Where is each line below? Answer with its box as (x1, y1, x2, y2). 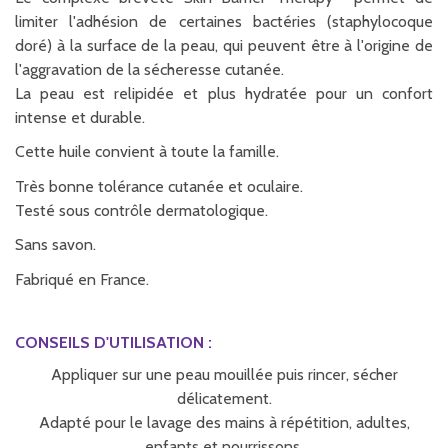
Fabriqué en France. (15, 269, 149, 289)
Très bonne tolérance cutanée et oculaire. (15, 176, 303, 196)
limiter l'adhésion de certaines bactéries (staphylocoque (15, 11, 433, 31)
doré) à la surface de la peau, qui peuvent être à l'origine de (15, 35, 433, 55)
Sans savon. (15, 235, 96, 255)
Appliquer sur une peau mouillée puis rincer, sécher (50, 364, 398, 384)
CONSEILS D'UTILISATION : (15, 332, 212, 352)
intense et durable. (15, 107, 145, 127)
